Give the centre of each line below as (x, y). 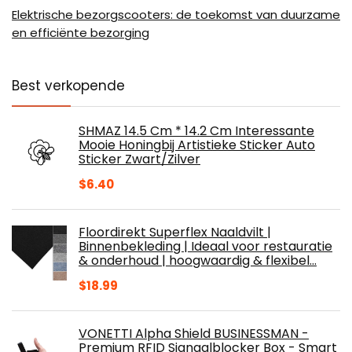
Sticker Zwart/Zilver (139, 159)
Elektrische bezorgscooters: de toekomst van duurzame (176, 14)
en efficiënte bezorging (81, 32)
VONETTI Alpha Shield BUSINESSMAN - (194, 333)
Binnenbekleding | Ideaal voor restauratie (205, 246)
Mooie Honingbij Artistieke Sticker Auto (197, 145)
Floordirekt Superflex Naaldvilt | (175, 232)
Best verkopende (68, 85)
